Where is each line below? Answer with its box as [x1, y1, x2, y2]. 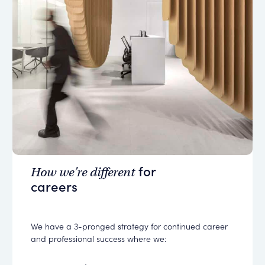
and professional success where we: [31, 232, 167, 245]
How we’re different [31, 164, 135, 180]
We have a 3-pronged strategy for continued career [31, 220, 228, 232]
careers [31, 177, 78, 196]
